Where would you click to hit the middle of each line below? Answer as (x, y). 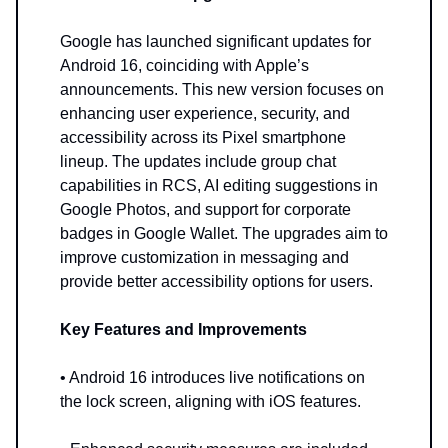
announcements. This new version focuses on (222, 90)
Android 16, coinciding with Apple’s (184, 66)
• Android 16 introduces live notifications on (212, 378)
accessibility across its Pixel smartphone (203, 138)
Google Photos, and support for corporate (205, 210)
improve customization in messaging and (204, 258)
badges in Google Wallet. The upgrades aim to (224, 234)
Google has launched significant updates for (215, 42)
